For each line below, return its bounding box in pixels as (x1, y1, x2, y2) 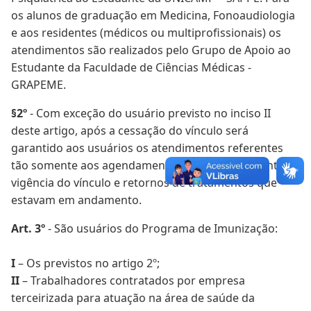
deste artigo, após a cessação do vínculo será (11, 123, 249, 138)
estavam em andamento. (11, 192, 142, 208)
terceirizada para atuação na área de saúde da (11, 290, 255, 305)
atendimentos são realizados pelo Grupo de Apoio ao (11, 42, 291, 58)
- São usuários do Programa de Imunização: (45, 221, 278, 236)
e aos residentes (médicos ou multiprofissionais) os (11, 25, 281, 40)
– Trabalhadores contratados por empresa (19, 273, 245, 288)
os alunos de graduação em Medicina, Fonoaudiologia (11, 8, 295, 23)
